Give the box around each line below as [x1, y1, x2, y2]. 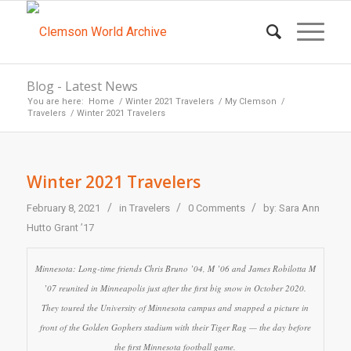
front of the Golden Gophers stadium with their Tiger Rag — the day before [39, 321, 311, 333]
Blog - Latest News [26, 78, 138, 95]
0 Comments [187, 202, 245, 214]
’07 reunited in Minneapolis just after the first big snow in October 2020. [44, 282, 307, 294]
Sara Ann [278, 202, 320, 214]
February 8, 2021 [26, 202, 100, 214]
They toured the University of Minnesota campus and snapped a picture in [42, 302, 309, 313]
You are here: [27, 96, 84, 107]
